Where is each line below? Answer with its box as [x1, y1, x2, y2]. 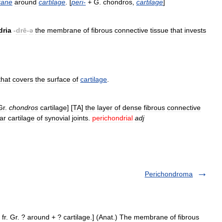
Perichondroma [145, 170, 193, 178]
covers [12, 75, 33, 83]
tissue [150, 26, 168, 34]
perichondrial [92, 114, 133, 122]
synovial [45, 114, 70, 122]
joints [72, 114, 88, 122]
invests [184, 26, 206, 34]
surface [47, 75, 70, 83]
